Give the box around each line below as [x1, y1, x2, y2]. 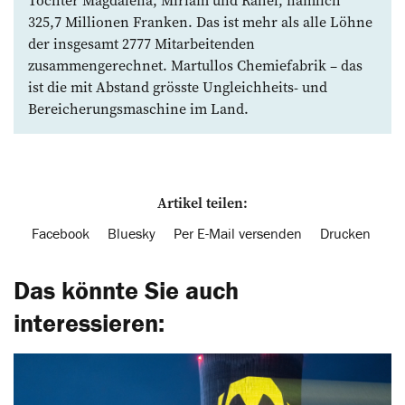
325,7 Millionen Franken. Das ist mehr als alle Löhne [28, 11, 372, 32]
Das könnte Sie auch [14, 274, 239, 306]
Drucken [320, 223, 371, 242]
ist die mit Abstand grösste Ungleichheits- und [28, 76, 327, 97]
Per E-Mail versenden [174, 223, 302, 242]
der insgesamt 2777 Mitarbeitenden [28, 33, 255, 53]
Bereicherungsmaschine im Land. [28, 98, 249, 118]
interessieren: [14, 306, 165, 338]
